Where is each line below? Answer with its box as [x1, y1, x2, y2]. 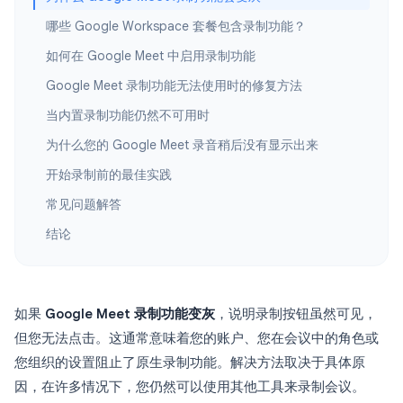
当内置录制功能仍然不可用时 [46, 107, 210, 123]
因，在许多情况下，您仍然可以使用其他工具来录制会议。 [14, 379, 365, 395]
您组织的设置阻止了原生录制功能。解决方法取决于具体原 [14, 354, 365, 371]
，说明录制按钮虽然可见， [215, 306, 377, 322]
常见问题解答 [46, 196, 121, 212]
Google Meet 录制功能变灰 [45, 306, 215, 322]
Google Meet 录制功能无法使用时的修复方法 [46, 77, 302, 94]
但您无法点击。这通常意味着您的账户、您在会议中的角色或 [14, 330, 379, 346]
